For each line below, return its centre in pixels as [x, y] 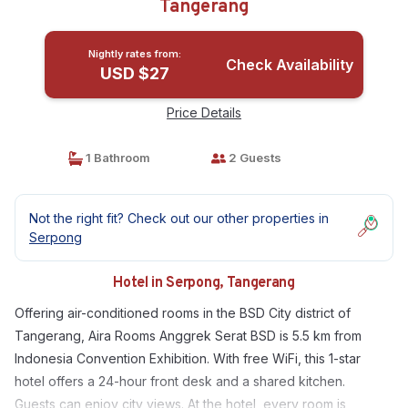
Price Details [204, 112]
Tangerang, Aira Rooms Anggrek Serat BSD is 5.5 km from [188, 336]
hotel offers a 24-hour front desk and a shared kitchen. [180, 381]
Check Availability [289, 65]
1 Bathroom [116, 158]
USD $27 [134, 73]
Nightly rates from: [134, 54]
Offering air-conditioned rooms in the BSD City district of [183, 313]
